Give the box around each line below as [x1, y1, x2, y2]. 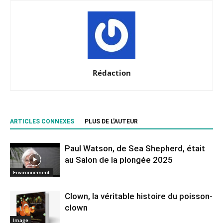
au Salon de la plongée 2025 [65, 154, 173, 165]
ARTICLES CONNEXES [10, 117, 74, 125]
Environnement [13, 169, 50, 176]
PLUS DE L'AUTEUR [85, 117, 138, 125]
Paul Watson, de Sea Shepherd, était [65, 143, 205, 153]
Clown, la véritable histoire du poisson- [65, 191, 213, 201]
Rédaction [92, 67, 131, 78]
